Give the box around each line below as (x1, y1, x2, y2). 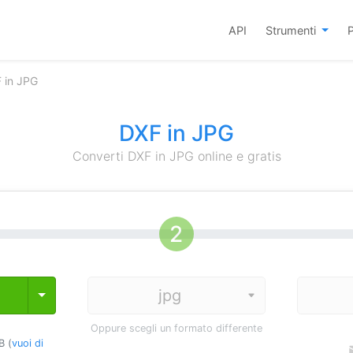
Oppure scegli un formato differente (90, 322, 262, 334)
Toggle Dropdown (37, 287, 146, 303)
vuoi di (11, 337, 43, 349)
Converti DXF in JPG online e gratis (72, 148, 281, 164)
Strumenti (265, 23, 319, 37)
